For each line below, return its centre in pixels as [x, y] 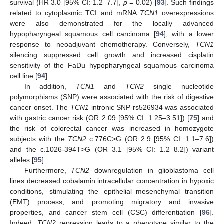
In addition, [50, 86]
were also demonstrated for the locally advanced [112, 23]
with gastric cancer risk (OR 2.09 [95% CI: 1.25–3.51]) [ [100, 118]
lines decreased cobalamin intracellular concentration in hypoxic [112, 181]
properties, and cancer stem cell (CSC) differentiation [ [106, 212]
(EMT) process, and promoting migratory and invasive [112, 202]
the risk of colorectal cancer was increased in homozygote [112, 128]
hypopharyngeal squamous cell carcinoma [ [83, 34]
